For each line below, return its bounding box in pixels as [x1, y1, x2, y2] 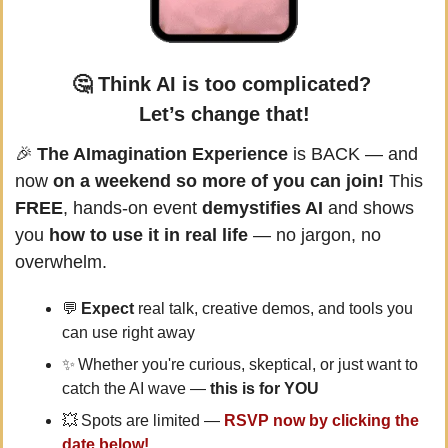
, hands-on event [63, 198, 202, 219]
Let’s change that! [138, 103, 310, 126]
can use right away [62, 324, 195, 342]
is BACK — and [288, 144, 418, 165]
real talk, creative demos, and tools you [138, 300, 413, 318]
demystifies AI [202, 198, 323, 219]
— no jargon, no [248, 225, 381, 246]
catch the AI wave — [62, 380, 210, 398]
